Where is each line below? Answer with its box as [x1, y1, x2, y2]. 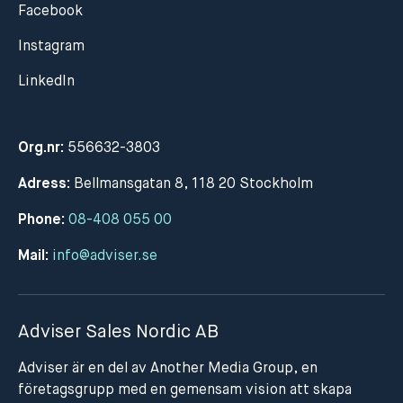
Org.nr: [18, 141, 67, 157]
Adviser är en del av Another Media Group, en [18, 362, 318, 377]
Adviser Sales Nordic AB [18, 323, 219, 343]
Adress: [18, 177, 74, 193]
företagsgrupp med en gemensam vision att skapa [18, 383, 352, 399]
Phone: [18, 213, 68, 228]
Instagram [18, 40, 85, 55]
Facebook [18, 4, 83, 20]
